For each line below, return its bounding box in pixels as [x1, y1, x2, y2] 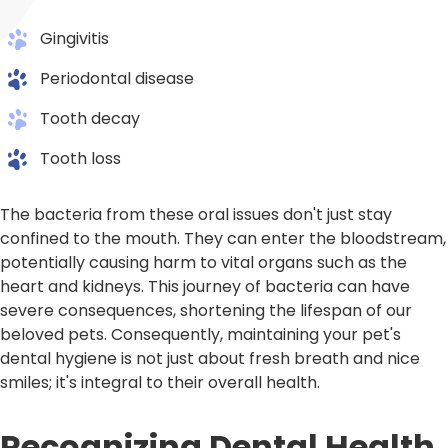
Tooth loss [40, 146, 121, 170]
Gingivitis [40, 26, 109, 50]
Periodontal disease [40, 66, 194, 90]
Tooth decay [40, 106, 140, 130]
